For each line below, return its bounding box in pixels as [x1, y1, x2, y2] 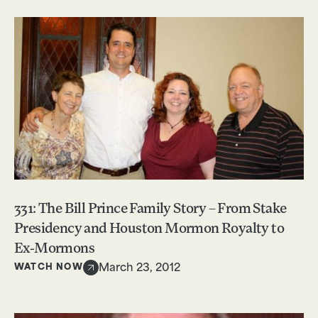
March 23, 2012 [98, 263, 180, 275]
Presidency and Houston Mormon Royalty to [14, 222, 284, 237]
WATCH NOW [14, 263, 83, 272]
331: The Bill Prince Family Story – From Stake [14, 202, 287, 217]
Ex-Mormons [14, 242, 95, 257]
